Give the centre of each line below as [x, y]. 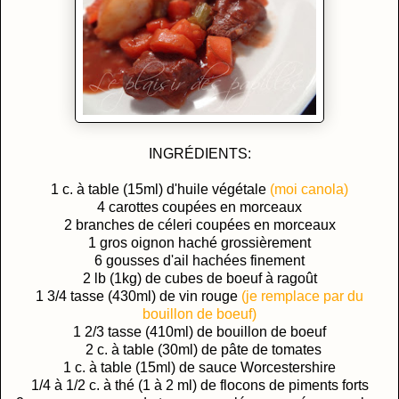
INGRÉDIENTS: [199, 153]
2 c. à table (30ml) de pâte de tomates [199, 349]
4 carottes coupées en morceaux [199, 207]
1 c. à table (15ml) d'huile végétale [160, 189]
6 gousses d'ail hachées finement [199, 260]
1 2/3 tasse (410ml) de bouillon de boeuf [199, 331]
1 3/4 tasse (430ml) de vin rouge [138, 296]
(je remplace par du [302, 296]
